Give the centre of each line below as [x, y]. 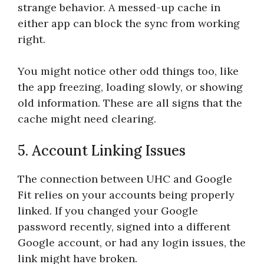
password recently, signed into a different [124, 226]
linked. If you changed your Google [108, 210]
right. [32, 39]
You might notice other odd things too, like [128, 71]
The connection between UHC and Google [125, 179]
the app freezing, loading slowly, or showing [130, 87]
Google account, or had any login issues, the [132, 242]
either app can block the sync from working [129, 23]
